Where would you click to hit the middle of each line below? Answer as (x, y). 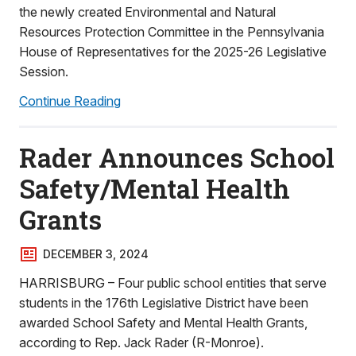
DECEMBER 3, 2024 (96, 254)
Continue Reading (70, 101)
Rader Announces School (177, 157)
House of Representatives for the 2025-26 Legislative (173, 52)
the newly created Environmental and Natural (147, 12)
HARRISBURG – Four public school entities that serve (173, 283)
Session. (44, 72)
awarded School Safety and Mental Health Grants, (163, 323)
